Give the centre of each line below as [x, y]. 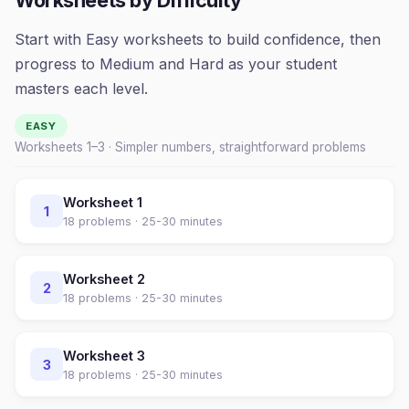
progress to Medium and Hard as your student [176, 64]
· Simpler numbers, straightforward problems [236, 147]
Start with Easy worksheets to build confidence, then [198, 39]
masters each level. [81, 89]
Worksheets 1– [56, 147]
